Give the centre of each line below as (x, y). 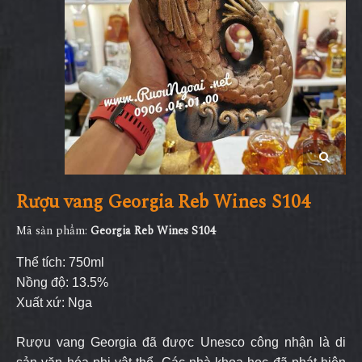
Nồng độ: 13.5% (62, 282)
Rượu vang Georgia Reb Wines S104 (163, 202)
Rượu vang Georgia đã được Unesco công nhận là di (181, 342)
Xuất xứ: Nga (54, 303)
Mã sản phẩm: (53, 231)
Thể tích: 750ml (60, 262)
